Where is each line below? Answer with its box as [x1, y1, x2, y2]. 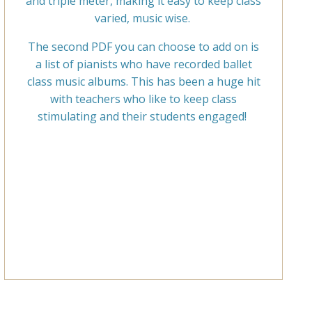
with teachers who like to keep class [50, 91, 237, 107]
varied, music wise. [94, 10, 193, 26]
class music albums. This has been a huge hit [26, 73, 260, 89]
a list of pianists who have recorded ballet [35, 56, 252, 72]
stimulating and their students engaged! [38, 108, 249, 124]
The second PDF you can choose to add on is [28, 38, 259, 54]
